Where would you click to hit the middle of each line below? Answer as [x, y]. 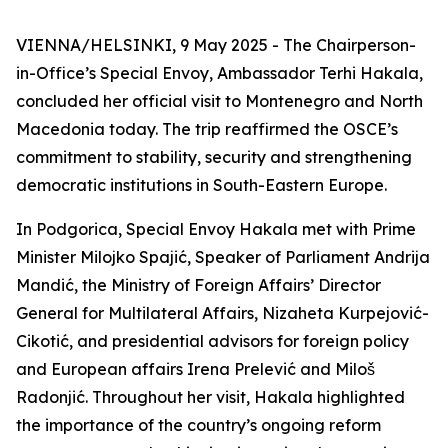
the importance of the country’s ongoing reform [198, 425]
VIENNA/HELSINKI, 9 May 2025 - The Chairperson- [216, 45]
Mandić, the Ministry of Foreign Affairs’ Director [198, 285]
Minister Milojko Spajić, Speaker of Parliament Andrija [223, 257]
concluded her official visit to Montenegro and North [219, 101]
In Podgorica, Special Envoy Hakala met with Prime [216, 229]
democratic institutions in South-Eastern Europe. [201, 185]
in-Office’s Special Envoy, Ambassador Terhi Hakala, [219, 73]
